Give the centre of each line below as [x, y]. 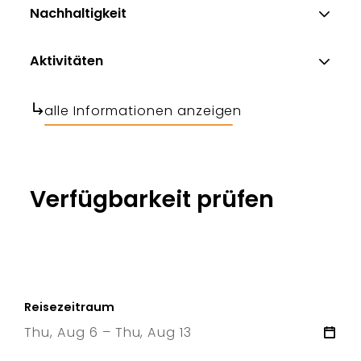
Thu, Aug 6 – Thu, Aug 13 [108, 332]
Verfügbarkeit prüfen [152, 199]
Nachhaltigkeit [79, 14]
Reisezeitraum [69, 307]
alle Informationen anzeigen [143, 110]
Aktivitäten [67, 61]
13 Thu [185, 351]
